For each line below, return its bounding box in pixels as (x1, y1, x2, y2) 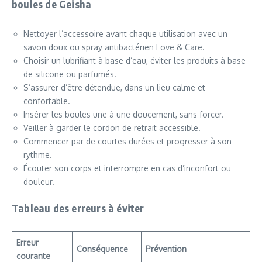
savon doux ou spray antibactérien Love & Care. (23, 42, 205, 52)
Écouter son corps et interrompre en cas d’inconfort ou (23, 163, 231, 173)
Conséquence (77, 243, 128, 254)
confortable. (23, 95, 70, 106)
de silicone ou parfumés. (23, 68, 116, 79)
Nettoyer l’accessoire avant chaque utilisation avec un (23, 28, 227, 39)
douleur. (23, 176, 54, 187)
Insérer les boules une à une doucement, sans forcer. (23, 109, 224, 119)
